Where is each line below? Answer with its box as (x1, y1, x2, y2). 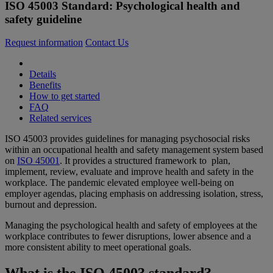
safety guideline (5, 12, 82, 26)
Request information (5, 37, 83, 48)
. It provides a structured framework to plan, (60, 155, 230, 166)
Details (29, 69, 56, 80)
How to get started (29, 91, 100, 102)
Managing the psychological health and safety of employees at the (5, 220, 257, 231)
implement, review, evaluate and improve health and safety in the (5, 166, 253, 177)
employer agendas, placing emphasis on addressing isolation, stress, (5, 188, 263, 199)
